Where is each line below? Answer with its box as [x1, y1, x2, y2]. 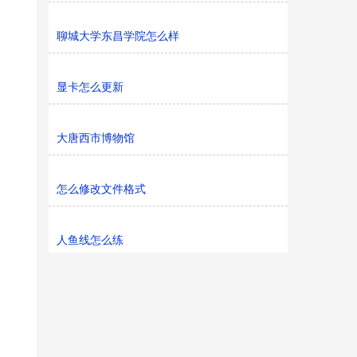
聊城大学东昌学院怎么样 [57, 29, 179, 42]
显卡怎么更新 [57, 80, 124, 93]
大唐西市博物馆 [57, 131, 135, 144]
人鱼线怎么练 [57, 233, 124, 246]
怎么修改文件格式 [57, 182, 146, 195]
